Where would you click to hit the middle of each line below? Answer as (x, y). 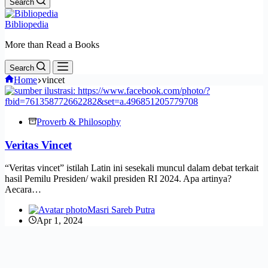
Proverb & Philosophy (79, 122)
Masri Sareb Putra (121, 210)
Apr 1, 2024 (60, 221)
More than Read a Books (52, 45)
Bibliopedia (27, 24)
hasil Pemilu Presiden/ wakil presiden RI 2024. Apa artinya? (118, 179)
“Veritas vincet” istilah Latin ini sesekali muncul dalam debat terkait (132, 168)
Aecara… (23, 190)
